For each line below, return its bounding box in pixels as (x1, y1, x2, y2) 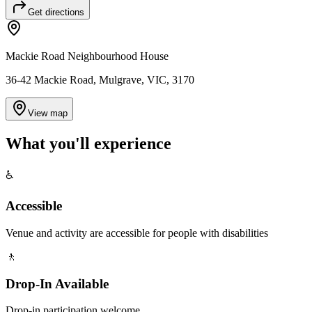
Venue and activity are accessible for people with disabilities (6, 227, 268, 240)
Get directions (28, 6, 84, 17)
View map (28, 107, 68, 118)
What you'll (6, 134, 94, 153)
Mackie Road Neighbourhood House (6, 49, 169, 62)
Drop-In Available (6, 276, 109, 291)
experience (94, 134, 171, 153)
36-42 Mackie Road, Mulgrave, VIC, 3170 (6, 73, 194, 86)
